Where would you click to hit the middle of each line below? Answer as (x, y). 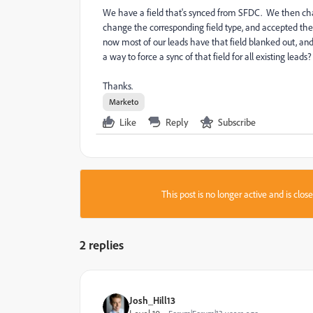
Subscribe (237, 122)
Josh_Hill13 (152, 300)
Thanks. (118, 86)
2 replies (102, 245)
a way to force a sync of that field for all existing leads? (207, 56)
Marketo (124, 102)
